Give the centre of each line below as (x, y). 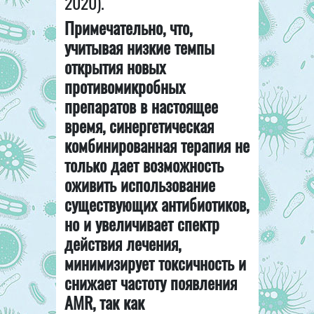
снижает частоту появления (150, 283)
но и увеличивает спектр (142, 224)
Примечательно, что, (128, 28)
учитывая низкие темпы (139, 47)
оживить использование (139, 185)
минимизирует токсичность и (155, 263)
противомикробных (124, 87)
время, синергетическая (139, 126)
